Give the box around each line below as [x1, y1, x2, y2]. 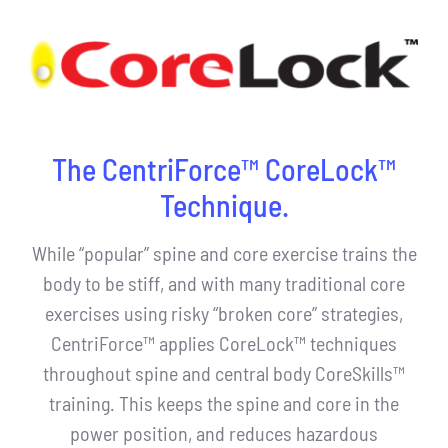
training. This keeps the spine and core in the [49, 390, 399, 415]
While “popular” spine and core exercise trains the [31, 240, 417, 265]
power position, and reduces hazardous [70, 420, 378, 445]
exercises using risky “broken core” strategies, [45, 300, 403, 325]
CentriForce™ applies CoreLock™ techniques [51, 330, 397, 355]
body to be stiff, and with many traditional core [43, 270, 405, 295]
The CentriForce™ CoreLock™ [52, 150, 396, 187]
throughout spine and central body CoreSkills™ [43, 360, 405, 385]
